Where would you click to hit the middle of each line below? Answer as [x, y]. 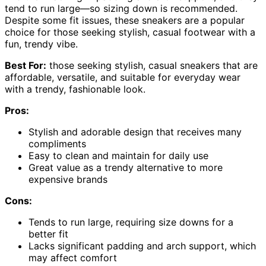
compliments [57, 144]
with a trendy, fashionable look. [75, 89]
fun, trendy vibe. [41, 44]
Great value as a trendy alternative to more [126, 168]
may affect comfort [73, 258]
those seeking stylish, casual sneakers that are [152, 66]
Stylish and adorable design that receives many [135, 132]
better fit [48, 234]
